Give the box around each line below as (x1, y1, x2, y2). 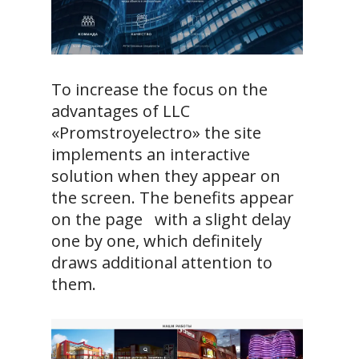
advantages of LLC (51, 100, 190, 123)
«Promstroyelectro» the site (51, 122, 261, 144)
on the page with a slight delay (51, 208, 291, 231)
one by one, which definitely (51, 230, 262, 252)
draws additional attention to (51, 252, 272, 274)
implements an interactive (51, 143, 250, 166)
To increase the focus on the (51, 79, 268, 101)
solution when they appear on (51, 165, 280, 188)
